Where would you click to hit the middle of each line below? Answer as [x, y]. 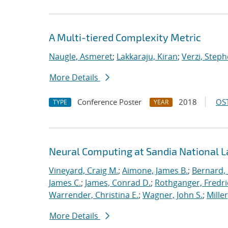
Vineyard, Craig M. [83, 170]
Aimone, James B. [155, 170]
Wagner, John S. [173, 195]
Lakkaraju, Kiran [147, 56]
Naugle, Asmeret [81, 56]
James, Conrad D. [118, 183]
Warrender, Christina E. [94, 195]
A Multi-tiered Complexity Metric [125, 37]
